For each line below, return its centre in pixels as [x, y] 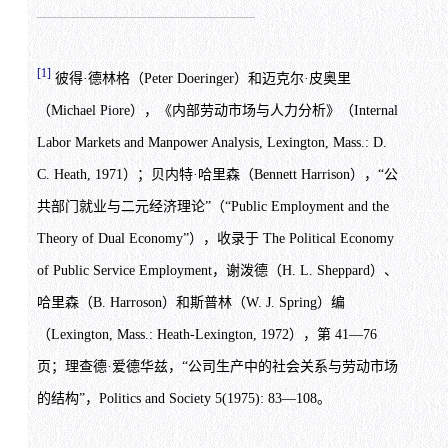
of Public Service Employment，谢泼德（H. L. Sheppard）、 [217, 271]
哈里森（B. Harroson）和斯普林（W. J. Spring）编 [190, 303]
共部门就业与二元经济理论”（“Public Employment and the [212, 207]
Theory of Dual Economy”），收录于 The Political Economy [215, 239]
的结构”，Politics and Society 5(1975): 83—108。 [183, 399]
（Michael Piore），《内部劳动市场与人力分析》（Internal [217, 111]
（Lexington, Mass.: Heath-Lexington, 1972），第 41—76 [206, 335]
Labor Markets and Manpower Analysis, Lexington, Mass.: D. [211, 143]
